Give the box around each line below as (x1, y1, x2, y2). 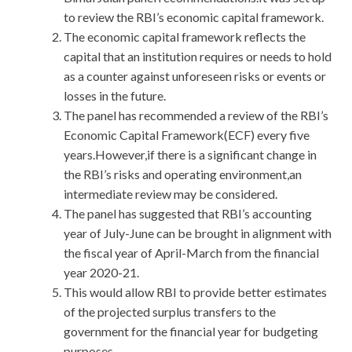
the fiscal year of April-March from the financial (64, 245, 319, 261)
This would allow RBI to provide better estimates (64, 284, 327, 300)
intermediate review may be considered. (64, 186, 277, 202)
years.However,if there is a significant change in (64, 147, 317, 163)
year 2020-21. (64, 265, 139, 280)
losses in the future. (64, 88, 166, 104)
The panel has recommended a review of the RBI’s (64, 108, 328, 123)
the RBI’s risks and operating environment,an (64, 167, 302, 182)
